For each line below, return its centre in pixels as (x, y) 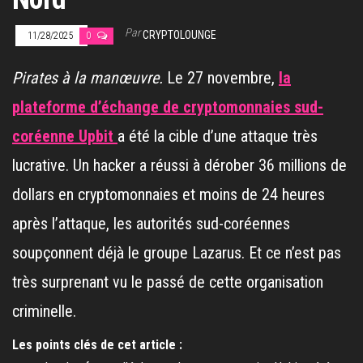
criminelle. (44, 311)
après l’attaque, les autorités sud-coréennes (151, 224)
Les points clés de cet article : (97, 345)
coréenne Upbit (63, 136)
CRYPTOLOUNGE (179, 35)
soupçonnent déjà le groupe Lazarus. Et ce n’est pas (177, 253)
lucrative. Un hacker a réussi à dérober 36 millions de (179, 165)
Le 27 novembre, (221, 78)
